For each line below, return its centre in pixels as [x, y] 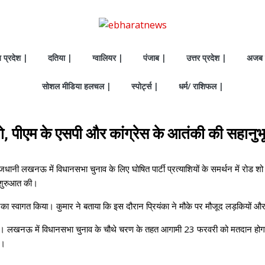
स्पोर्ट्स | [145, 86]
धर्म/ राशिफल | [201, 86]
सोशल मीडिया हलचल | [76, 86]
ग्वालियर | [108, 58]
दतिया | [60, 58]
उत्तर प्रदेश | [206, 58]
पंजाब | [155, 58]
